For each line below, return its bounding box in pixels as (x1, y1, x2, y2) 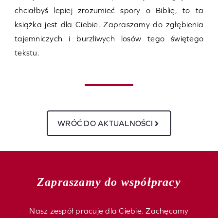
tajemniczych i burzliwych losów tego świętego (15, 34, 203, 43)
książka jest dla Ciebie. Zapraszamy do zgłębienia (15, 20, 203, 29)
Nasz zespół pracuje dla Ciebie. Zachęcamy (29, 206, 189, 216)
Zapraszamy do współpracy (37, 176, 181, 189)
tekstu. (15, 48, 39, 57)
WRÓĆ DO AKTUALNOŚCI (57, 119, 153, 128)
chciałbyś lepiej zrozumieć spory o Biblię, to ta (15, 6, 203, 15)
